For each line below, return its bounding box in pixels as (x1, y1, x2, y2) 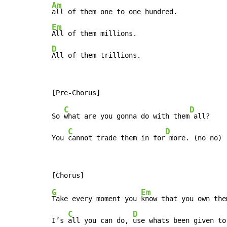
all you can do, (68, 216, 133, 225)
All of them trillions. (52, 51, 141, 60)
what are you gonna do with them (64, 112, 190, 121)
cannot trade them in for (68, 134, 165, 142)
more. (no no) (165, 134, 222, 142)
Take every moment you (52, 195, 141, 203)
